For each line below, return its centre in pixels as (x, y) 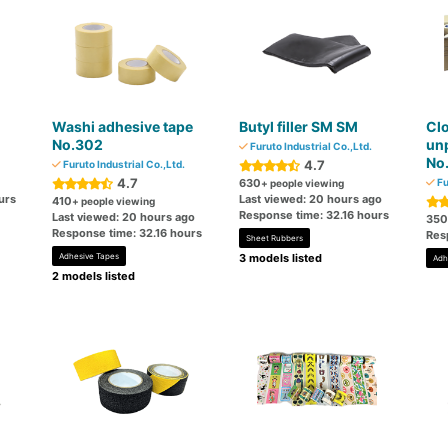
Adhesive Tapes (89, 256)
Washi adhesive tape (123, 126)
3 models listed (280, 258)
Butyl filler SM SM (298, 126)
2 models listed (94, 276)
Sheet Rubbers (274, 238)
